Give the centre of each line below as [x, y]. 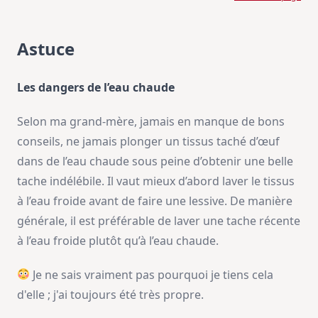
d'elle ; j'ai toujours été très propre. [110, 294]
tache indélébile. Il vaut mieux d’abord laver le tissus [156, 181]
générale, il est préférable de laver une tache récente [159, 220]
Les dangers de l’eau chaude [96, 87]
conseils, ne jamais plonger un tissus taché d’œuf [148, 141]
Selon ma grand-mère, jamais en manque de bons [151, 121]
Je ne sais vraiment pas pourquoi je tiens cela [152, 274]
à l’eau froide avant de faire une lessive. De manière [155, 201]
